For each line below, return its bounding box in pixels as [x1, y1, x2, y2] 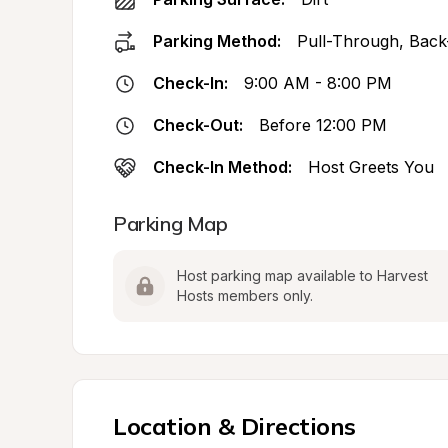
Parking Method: [153, 31, 281, 51]
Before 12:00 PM [259, 115, 387, 135]
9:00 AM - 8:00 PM [244, 73, 392, 93]
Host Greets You [308, 157, 434, 177]
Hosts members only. [177, 287, 313, 304]
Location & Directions [113, 411, 356, 441]
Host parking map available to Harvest [177, 267, 428, 284]
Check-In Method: [153, 157, 292, 177]
